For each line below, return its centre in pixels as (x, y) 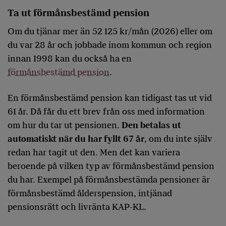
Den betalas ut (151, 125)
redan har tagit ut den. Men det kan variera (94, 153)
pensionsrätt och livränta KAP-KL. (78, 207)
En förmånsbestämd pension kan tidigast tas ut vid (110, 98)
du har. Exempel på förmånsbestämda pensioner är (109, 180)
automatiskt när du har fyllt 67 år (76, 139)
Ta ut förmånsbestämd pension (78, 13)
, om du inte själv (178, 139)
